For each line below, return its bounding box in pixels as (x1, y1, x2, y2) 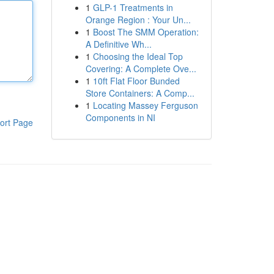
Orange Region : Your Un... (85, 13, 191, 26)
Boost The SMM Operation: (92, 26, 199, 38)
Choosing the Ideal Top (92, 50, 183, 62)
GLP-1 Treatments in (92, 1, 173, 13)
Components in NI (85, 111, 155, 124)
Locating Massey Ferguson (92, 99, 198, 111)
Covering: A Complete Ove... (85, 62, 196, 75)
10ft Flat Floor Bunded (92, 75, 180, 87)
